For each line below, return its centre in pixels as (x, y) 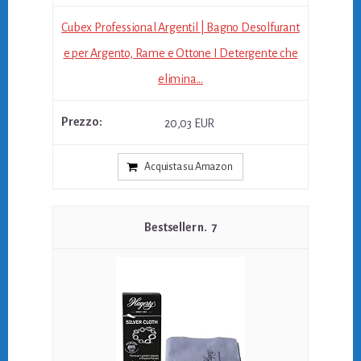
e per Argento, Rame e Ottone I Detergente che (180, 54)
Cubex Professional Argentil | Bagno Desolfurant (180, 28)
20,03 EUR (189, 123)
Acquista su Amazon (189, 166)
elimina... (180, 79)
